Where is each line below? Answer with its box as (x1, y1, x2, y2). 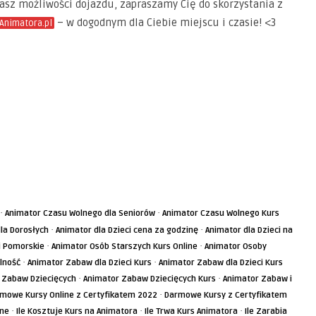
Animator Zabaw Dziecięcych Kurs (83, 274, 216, 284)
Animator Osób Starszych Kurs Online (51, 241, 197, 252)
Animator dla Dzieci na (205, 225, 293, 236)
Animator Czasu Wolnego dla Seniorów (5, 208, 155, 219)
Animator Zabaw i (223, 274, 292, 284)
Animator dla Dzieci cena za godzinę (56, 225, 198, 236)
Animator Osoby (205, 241, 267, 252)
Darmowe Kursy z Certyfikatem (164, 290, 287, 300)
